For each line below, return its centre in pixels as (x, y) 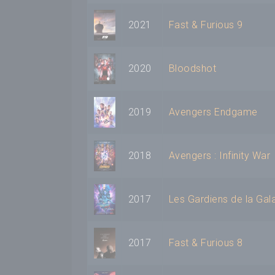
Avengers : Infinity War (220, 156)
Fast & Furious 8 (206, 243)
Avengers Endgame (213, 112)
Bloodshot (193, 69)
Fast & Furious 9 (206, 25)
